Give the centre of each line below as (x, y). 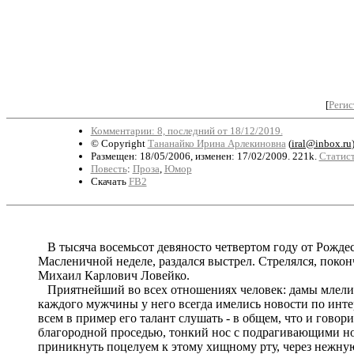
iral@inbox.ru (321, 143)
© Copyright (119, 143)
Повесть (109, 168)
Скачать (109, 181)
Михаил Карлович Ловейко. (114, 275)
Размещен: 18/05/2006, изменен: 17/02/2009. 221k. (205, 156)
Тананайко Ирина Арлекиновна (217, 143)
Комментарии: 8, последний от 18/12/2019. (186, 130)
